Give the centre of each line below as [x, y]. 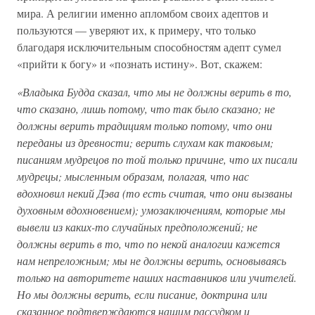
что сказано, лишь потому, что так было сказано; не [146, 109]
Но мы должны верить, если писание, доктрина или [142, 294]
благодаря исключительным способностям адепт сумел [149, 47]
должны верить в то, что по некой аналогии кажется [148, 244]
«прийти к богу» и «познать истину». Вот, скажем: [140, 64]
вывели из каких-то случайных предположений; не [137, 227]
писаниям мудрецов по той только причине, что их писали [157, 159]
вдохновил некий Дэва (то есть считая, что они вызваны [155, 193]
